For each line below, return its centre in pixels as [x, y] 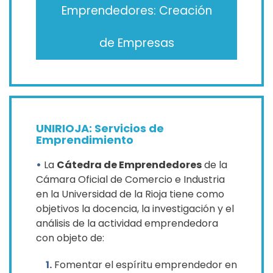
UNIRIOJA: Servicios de [100, 128]
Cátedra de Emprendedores [129, 165]
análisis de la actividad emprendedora [127, 223]
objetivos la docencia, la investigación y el [135, 208]
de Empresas [136, 43]
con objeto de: [70, 238]
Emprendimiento [85, 140]
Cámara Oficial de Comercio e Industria [130, 179]
